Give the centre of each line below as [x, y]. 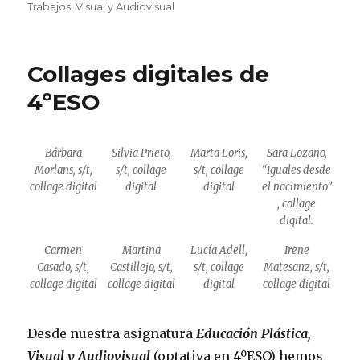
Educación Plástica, [254, 333]
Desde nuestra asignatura [112, 333]
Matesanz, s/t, [297, 267]
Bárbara [63, 153]
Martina [141, 250]
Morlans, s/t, [63, 170]
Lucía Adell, [219, 250]
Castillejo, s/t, [141, 267]
